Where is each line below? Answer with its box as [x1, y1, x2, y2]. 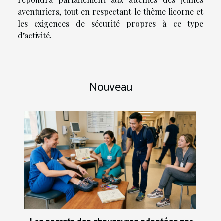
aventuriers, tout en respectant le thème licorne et [18, 6, 203, 17]
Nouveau [89, 77, 132, 97]
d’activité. [18, 30, 52, 40]
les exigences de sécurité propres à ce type [18, 18, 203, 29]
